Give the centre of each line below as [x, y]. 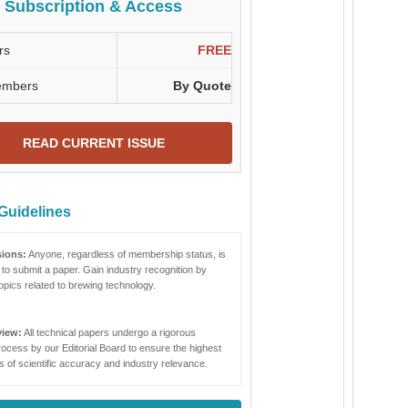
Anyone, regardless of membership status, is [126, 254]
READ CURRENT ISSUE [93, 143]
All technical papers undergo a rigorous [109, 332]
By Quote [202, 86]
